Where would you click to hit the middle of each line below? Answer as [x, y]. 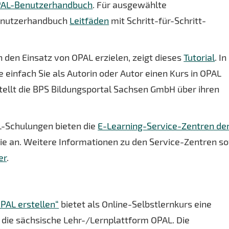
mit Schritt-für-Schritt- [158, 20]
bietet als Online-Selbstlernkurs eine [135, 204]
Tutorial [199, 57]
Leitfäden [89, 20]
